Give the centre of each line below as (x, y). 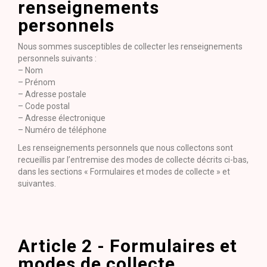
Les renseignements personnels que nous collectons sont (125, 148)
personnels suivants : (57, 58)
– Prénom (37, 82)
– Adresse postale (52, 94)
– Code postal (44, 106)
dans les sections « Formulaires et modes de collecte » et (124, 172)
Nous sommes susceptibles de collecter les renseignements (130, 46)
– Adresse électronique (62, 118)
